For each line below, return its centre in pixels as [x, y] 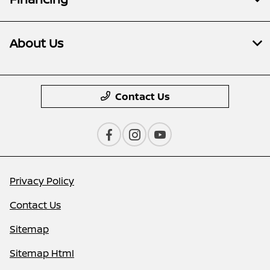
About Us [36, 43]
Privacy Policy [42, 181]
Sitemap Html [42, 253]
